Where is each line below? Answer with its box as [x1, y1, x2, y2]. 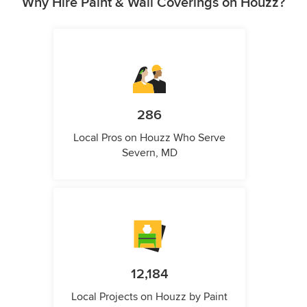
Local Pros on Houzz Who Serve [73, 131, 225, 145]
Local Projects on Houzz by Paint [71, 290, 228, 304]
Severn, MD [121, 146, 177, 160]
